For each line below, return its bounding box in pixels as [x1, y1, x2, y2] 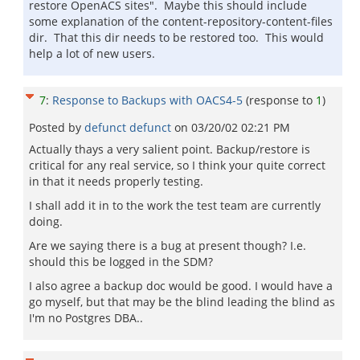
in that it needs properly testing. [29, 174, 203, 189]
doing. [29, 214, 63, 229]
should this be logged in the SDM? [29, 254, 213, 269]
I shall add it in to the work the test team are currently [29, 198, 321, 213]
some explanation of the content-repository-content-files [29, 14, 333, 29]
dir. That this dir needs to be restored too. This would [29, 30, 324, 45]
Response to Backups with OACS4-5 [52, 92, 243, 108]
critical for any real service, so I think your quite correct [29, 157, 325, 173]
